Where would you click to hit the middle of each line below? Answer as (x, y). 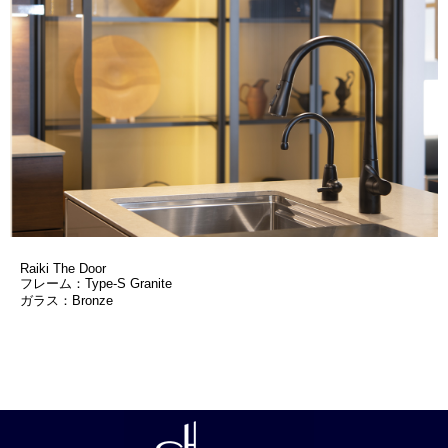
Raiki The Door (63, 268)
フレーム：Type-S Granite (96, 283)
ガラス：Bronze (66, 300)
